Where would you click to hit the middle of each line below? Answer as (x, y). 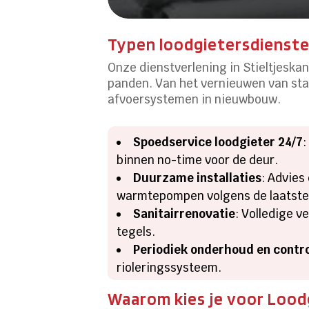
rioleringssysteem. (169, 267)
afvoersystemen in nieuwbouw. (195, 99)
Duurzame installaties (198, 178)
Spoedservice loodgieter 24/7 (218, 142)
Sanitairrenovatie (185, 213)
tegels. (136, 231)
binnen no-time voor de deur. (198, 160)
